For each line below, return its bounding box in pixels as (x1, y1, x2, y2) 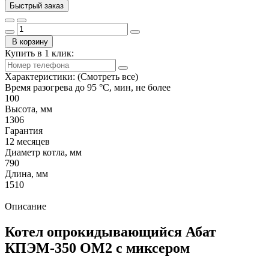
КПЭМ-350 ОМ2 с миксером (5, 240, 190, 256)
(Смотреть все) (77, 71, 138, 82)
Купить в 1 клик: (5, 47, 74, 58)
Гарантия (5, 125, 43, 136)
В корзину (12, 37, 48, 46)
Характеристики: (5, 71, 75, 82)
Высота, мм (5, 103, 52, 114)
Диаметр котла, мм (5, 147, 82, 157)
